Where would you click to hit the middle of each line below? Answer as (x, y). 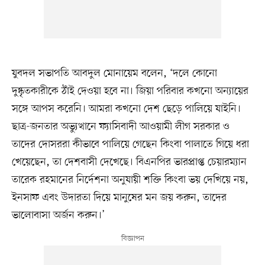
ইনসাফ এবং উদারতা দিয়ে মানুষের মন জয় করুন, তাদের (119, 198)
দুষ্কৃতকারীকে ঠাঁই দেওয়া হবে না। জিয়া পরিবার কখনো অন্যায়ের (130, 91)
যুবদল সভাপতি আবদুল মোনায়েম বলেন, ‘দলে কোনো (114, 74)
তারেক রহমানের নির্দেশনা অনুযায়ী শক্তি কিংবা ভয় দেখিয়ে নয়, (130, 180)
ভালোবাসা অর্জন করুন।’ (58, 216)
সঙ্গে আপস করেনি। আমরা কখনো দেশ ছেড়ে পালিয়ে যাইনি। (126, 109)
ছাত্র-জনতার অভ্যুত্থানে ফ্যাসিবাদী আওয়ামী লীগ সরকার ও (120, 127)
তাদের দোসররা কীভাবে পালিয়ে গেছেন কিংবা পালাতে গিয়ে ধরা (130, 145)
